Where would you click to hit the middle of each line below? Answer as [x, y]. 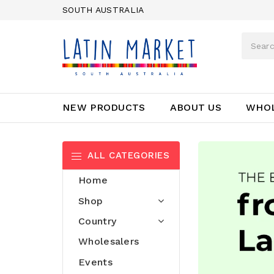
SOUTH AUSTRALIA [103, 10]
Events [95, 262]
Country [98, 221]
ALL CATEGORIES [128, 155]
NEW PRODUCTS [104, 108]
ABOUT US [196, 108]
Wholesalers [109, 242]
